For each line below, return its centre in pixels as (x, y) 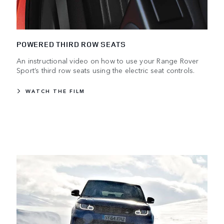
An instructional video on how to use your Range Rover (108, 61)
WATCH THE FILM (55, 91)
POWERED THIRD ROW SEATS (71, 44)
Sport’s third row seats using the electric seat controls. (106, 70)
